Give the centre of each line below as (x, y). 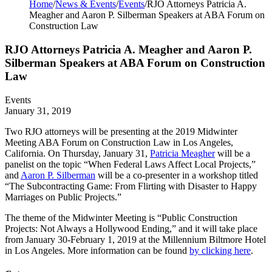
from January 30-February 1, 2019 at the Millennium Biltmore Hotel (135, 239)
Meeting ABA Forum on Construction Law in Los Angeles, (119, 142)
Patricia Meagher (182, 153)
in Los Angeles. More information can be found (97, 250)
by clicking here (220, 250)
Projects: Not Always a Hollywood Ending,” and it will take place (131, 228)
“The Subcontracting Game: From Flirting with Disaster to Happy (131, 186)
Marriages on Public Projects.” (63, 197)
